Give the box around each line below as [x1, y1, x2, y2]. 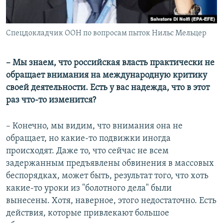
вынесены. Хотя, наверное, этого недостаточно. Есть [6, 196, 217, 206]
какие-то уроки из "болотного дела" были [6, 183, 172, 193]
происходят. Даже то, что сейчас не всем [6, 146, 169, 156]
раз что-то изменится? [6, 95, 96, 105]
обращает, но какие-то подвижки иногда [6, 133, 171, 143]
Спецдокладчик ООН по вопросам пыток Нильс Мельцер [6, 29, 207, 37]
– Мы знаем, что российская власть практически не [6, 58, 215, 68]
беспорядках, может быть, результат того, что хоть [6, 171, 209, 181]
